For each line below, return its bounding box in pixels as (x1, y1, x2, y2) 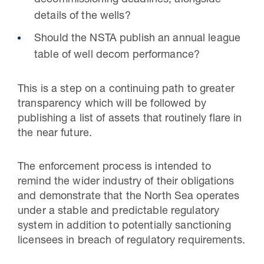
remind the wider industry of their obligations (18, 177, 234, 187)
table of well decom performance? (34, 50, 200, 61)
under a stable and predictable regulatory (18, 206, 220, 217)
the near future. (18, 128, 93, 139)
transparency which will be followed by (18, 99, 206, 110)
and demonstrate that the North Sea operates (18, 192, 240, 202)
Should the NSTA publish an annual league (34, 34, 241, 44)
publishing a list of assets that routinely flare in (18, 114, 242, 124)
